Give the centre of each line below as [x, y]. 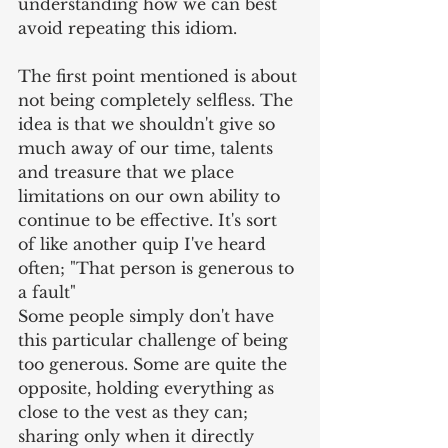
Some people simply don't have [148, 316]
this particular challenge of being [155, 340]
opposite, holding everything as [148, 388]
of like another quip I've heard [144, 244]
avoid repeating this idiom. [127, 28]
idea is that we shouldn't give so [149, 124]
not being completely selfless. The [158, 100]
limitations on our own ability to [151, 196]
